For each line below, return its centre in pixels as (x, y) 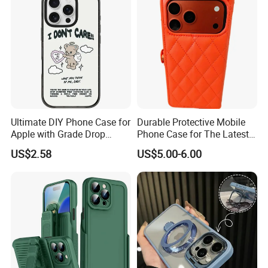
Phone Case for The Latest (193, 134)
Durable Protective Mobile (191, 122)
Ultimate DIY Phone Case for (71, 122)
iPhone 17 (158, 146)
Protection (33, 146)
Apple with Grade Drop (58, 134)
